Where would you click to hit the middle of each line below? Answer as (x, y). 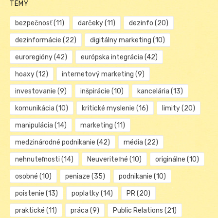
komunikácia (35, 109)
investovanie (36, 91)
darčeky (90, 23)
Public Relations (138, 211)
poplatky (85, 194)
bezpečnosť (34, 23)
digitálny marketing (120, 40)
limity (171, 109)
